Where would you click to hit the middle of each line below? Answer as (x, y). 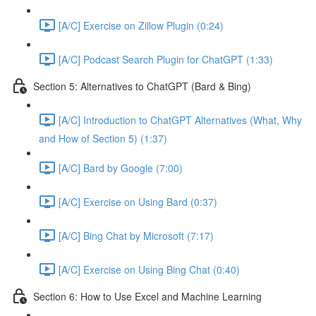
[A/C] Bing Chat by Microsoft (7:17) (136, 235)
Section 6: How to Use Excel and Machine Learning (147, 296)
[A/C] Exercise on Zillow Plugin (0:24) (141, 25)
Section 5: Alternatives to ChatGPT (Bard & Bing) (142, 86)
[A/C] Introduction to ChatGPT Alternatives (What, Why (180, 120)
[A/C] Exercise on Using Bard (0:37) (138, 201)
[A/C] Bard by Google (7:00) (121, 168)
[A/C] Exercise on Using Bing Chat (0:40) (149, 269)
